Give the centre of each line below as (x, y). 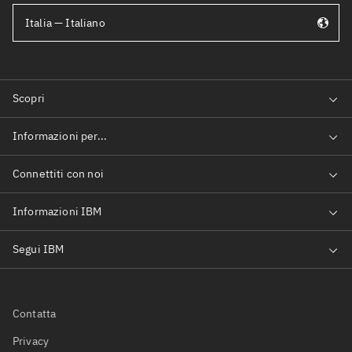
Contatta (35, 313)
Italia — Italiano (65, 23)
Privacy (31, 341)
